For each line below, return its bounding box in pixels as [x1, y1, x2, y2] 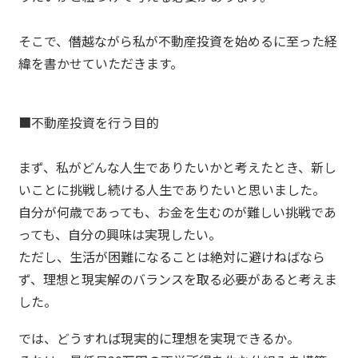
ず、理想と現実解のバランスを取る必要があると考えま [18, 268, 338, 288]
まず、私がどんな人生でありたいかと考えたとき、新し [18, 157, 337, 177]
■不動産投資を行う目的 [18, 112, 160, 132]
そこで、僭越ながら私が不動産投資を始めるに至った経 [18, 30, 338, 50]
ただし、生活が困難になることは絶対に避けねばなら [18, 246, 326, 266]
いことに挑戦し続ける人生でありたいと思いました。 [18, 179, 326, 199]
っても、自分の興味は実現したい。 [18, 224, 222, 244]
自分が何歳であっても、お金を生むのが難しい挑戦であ [18, 201, 337, 221]
